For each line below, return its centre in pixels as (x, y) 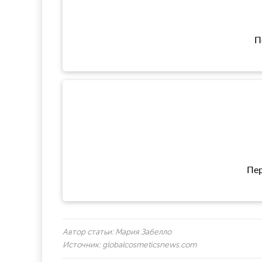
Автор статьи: (89, 232)
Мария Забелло (143, 232)
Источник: (82, 245)
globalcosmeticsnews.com (149, 245)
